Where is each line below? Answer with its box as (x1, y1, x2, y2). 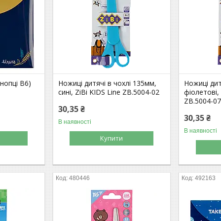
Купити (100, 133, 123, 143)
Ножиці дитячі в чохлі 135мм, (58, 78, 157, 88)
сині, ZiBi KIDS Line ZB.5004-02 (58, 87, 160, 97)
